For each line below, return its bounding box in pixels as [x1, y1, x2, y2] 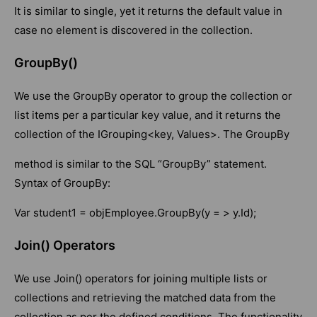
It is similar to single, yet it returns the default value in [14, 4, 282, 18]
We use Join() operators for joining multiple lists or [14, 272, 267, 286]
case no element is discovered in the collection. [14, 23, 253, 38]
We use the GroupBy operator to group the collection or [14, 89, 292, 103]
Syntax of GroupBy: [14, 176, 110, 190]
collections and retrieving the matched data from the [14, 291, 276, 305]
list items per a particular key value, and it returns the [14, 108, 281, 122]
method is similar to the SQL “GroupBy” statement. [14, 157, 267, 171]
